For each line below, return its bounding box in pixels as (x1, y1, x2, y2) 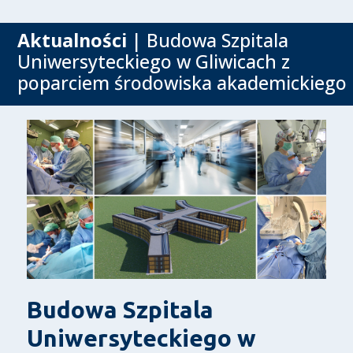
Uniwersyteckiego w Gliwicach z (17, 49, 291, 75)
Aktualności (17, 28, 128, 54)
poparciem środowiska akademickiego (17, 70, 347, 96)
